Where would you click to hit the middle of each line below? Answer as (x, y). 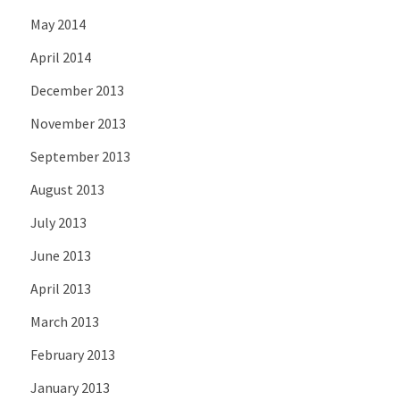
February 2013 (72, 355)
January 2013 (70, 388)
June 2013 (60, 256)
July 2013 (58, 223)
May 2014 (58, 25)
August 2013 (67, 190)
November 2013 (78, 124)
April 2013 (60, 289)
